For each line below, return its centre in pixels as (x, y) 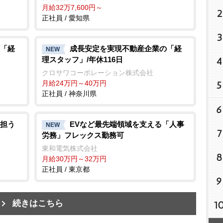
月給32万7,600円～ (72, 8)
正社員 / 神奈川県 (69, 94)
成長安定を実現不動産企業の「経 (126, 49)
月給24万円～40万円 (74, 83)
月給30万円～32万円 (74, 159)
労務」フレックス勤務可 (83, 135)
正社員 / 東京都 (66, 169)
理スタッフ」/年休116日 (82, 60)
